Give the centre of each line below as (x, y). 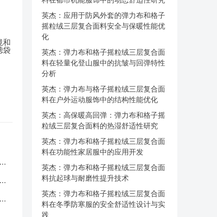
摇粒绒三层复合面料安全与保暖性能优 (103, 26)
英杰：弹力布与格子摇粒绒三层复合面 (103, 89)
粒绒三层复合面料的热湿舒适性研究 (100, 126)
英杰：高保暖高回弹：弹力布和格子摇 (103, 115)
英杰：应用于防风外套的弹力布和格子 (103, 15)
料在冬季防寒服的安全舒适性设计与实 (103, 204)
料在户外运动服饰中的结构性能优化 (100, 100)
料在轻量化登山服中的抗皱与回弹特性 (103, 63)
